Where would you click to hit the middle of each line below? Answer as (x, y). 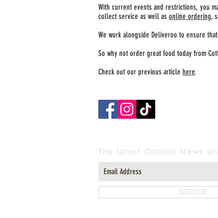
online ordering (190, 16)
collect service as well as (134, 16)
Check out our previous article (140, 72)
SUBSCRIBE (193, 192)
